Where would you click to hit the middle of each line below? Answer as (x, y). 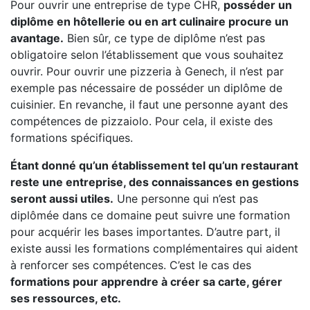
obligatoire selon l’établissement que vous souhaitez (147, 55)
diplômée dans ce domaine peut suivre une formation (150, 215)
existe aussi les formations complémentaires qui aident (154, 248)
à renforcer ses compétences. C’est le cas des (131, 265)
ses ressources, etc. (66, 298)
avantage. (37, 38)
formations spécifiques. (72, 138)
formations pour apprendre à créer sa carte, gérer (146, 282)
